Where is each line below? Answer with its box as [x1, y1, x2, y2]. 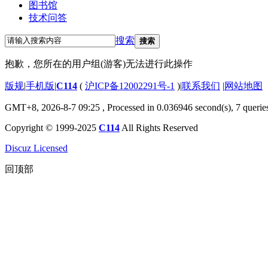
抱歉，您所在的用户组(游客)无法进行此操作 [5, 58, 193, 69]
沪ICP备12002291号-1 [85, 80, 175, 91]
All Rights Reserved [120, 122, 198, 133]
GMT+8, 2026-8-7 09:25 [5, 102, 100, 112]
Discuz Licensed [5, 142, 68, 153]
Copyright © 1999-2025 [5, 122, 99, 133]
